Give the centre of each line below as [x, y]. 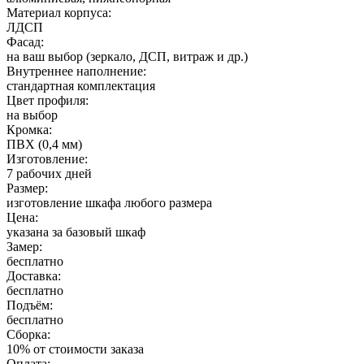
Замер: [24, 246]
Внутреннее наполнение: [76, 71]
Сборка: [28, 334]
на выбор [32, 115]
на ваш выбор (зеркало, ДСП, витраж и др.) [127, 56]
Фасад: [25, 41]
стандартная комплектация [81, 85]
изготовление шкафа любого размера [109, 202]
